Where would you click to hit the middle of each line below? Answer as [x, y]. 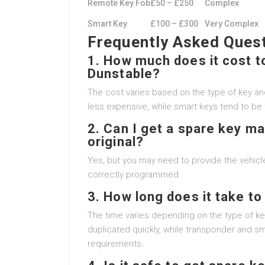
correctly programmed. [134, 174]
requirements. [116, 244]
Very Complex [232, 24]
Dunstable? [124, 74]
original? [116, 142]
